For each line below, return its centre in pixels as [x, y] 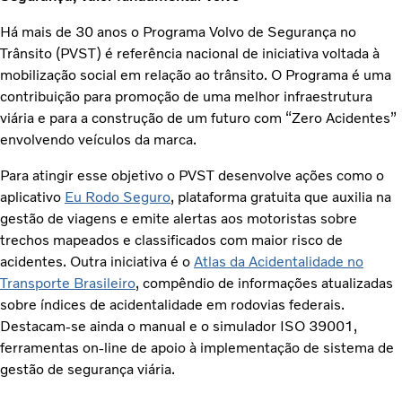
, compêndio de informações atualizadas [264, 283]
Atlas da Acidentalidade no [279, 261]
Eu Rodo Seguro [118, 197]
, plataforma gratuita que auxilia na [281, 197]
